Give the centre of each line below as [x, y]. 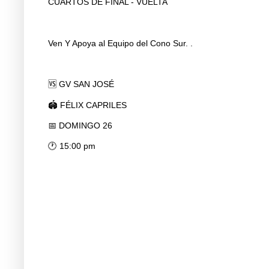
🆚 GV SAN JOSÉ [81, 84]
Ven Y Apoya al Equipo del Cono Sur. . [120, 43]
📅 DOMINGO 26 [80, 126]
